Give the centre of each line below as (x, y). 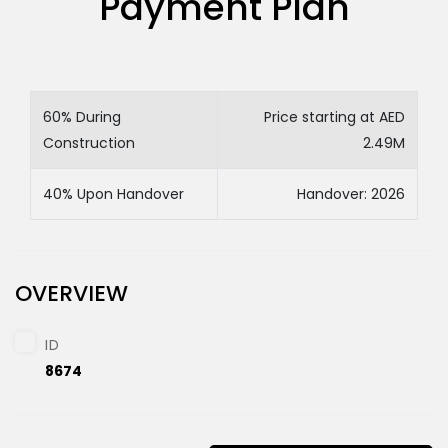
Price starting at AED (334, 117)
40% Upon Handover (113, 194)
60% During (82, 117)
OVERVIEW (71, 293)
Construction (89, 143)
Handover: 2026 (351, 194)
